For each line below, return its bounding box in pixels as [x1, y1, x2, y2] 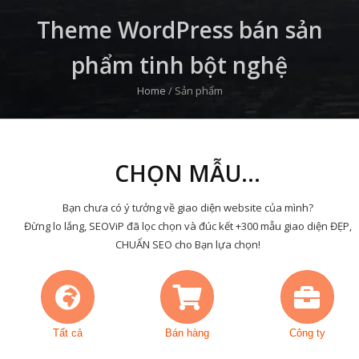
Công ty [288, 327, 325, 339]
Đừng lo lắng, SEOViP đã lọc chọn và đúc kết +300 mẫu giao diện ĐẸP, [23, 219, 352, 233]
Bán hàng [165, 327, 210, 339]
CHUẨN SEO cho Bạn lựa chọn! [115, 237, 260, 252]
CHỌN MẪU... [115, 158, 260, 188]
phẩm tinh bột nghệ [71, 50, 288, 80]
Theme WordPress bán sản [36, 14, 323, 45]
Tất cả [53, 327, 83, 339]
